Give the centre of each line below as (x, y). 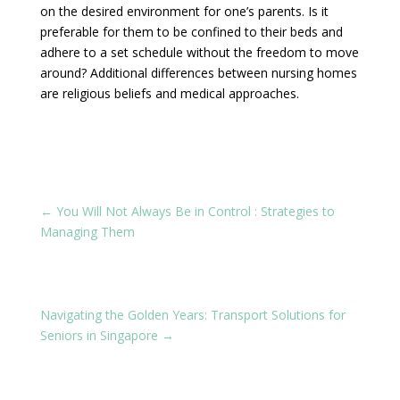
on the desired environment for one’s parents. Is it (184, 11)
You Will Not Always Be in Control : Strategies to (195, 211)
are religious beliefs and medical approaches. (169, 93)
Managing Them (87, 232)
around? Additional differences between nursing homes (198, 73)
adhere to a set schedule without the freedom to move (199, 52)
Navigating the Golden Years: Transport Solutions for (192, 315)
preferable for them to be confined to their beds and (191, 32)
